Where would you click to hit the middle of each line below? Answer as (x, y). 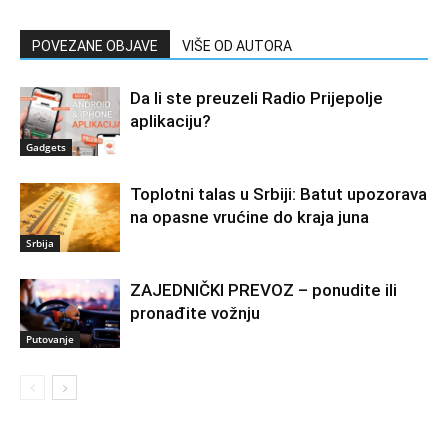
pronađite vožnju (195, 313)
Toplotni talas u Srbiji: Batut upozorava (278, 194)
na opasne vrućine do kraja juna (249, 217)
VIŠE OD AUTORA (237, 46)
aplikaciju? (170, 121)
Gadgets (46, 147)
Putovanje (50, 339)
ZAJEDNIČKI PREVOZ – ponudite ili (263, 290)
